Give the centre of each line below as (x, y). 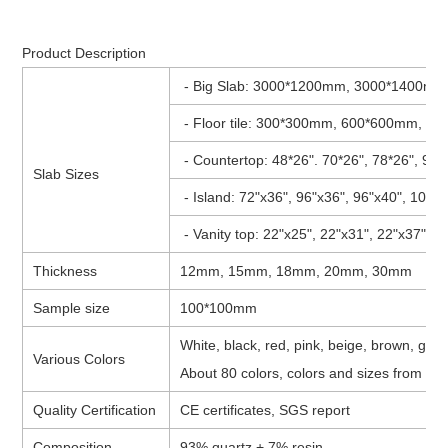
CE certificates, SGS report (265, 409)
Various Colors (79, 358)
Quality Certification (95, 409)
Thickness (65, 270)
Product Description (88, 52)
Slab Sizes (66, 173)
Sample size (72, 307)
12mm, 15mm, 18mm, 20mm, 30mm (296, 270)
